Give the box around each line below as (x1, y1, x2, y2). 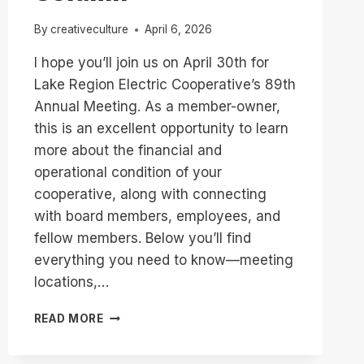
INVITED (102, 325, 154, 339)
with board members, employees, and (33, 208, 280, 225)
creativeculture (50, 23, 128, 37)
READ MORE (33, 312, 104, 326)
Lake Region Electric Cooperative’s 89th (33, 76, 296, 93)
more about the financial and (33, 142, 222, 159)
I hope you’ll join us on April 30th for (33, 54, 269, 71)
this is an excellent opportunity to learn (33, 120, 288, 137)
